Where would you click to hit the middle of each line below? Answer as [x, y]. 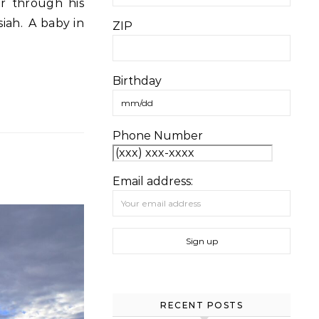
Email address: [153, 181]
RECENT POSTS [202, 305]
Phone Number [158, 136]
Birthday [137, 81]
